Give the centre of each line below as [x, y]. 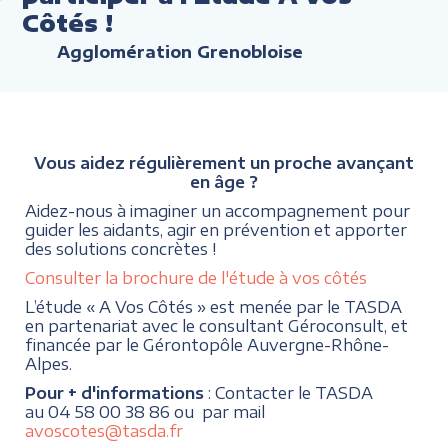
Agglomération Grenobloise [180, 51]
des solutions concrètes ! [121, 248]
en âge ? [223, 181]
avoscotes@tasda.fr [104, 430]
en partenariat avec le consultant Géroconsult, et [217, 325]
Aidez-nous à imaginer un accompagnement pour [218, 210]
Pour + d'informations [115, 392]
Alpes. [49, 363]
